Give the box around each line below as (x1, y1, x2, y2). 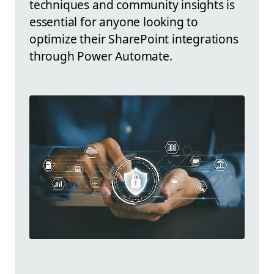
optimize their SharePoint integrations (29, 31, 239, 48)
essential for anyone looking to (29, 13, 199, 31)
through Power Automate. (29, 48, 172, 65)
